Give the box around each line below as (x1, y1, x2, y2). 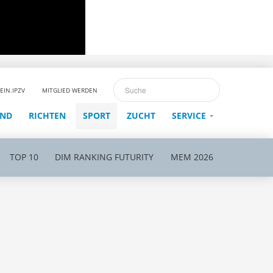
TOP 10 (10, 151, 39, 163)
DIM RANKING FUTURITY (55, 151, 154, 163)
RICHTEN (29, 109, 66, 121)
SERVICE (172, 109, 207, 121)
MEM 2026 (170, 151, 213, 163)
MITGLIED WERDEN (41, 85, 97, 94)
